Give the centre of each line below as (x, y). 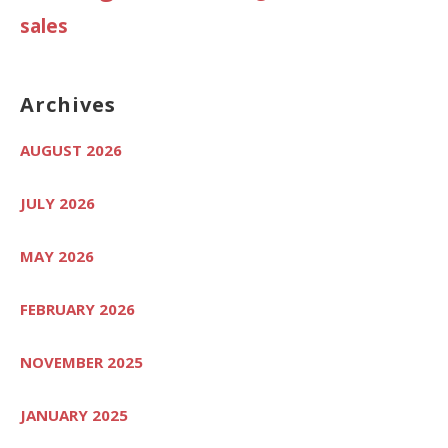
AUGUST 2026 (71, 149)
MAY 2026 (57, 255)
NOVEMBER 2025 (81, 361)
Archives (68, 104)
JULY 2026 (57, 202)
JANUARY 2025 (74, 414)
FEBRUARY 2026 (77, 308)
